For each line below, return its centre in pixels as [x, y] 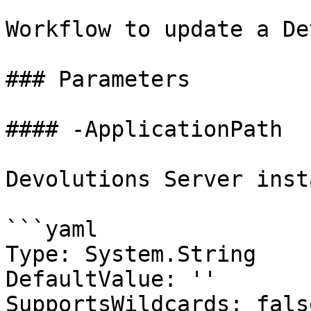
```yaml [52, 229]
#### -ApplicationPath [144, 129]
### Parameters [98, 79]
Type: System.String [131, 254]
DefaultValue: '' [111, 279]
